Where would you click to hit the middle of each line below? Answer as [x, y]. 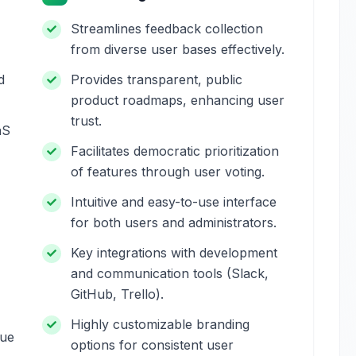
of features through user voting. [168, 172]
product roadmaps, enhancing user [178, 100]
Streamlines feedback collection [167, 29]
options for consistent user [153, 345]
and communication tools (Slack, [170, 273]
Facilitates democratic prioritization [175, 151]
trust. [87, 121]
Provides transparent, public [157, 79]
